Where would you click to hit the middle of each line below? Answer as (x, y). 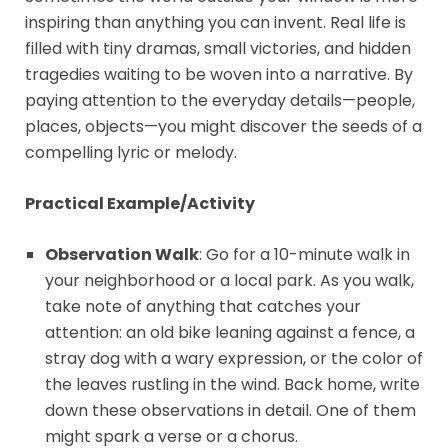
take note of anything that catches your (203, 306)
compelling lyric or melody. (131, 152)
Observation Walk (122, 254)
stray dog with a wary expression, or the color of (234, 358)
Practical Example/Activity (140, 203)
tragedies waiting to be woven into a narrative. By (219, 74)
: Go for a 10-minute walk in (304, 254)
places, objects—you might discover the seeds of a (223, 126)
